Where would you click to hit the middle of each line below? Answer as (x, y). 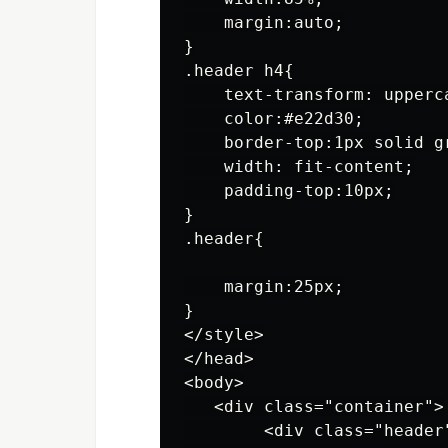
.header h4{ (239, 70)
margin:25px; (264, 286)
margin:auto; (264, 22)
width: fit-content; (299, 166)
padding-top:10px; (289, 190)
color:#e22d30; (274, 118)
